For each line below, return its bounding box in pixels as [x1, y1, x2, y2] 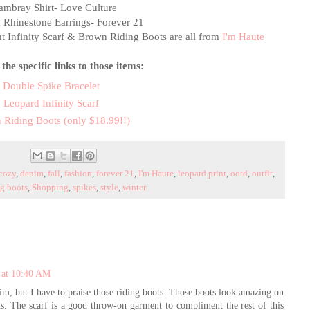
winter [122, 183, 146, 193]
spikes [73, 183, 96, 193]
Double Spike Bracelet [3, 80, 100, 92]
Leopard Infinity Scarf [3, 97, 99, 109]
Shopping [32, 183, 69, 193]
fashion [64, 169, 92, 179]
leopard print [178, 169, 226, 179]
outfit [252, 169, 273, 179]
